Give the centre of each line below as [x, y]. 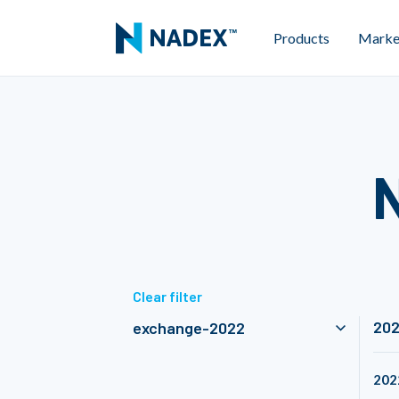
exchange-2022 [189, 328]
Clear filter [167, 297]
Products [301, 37]
